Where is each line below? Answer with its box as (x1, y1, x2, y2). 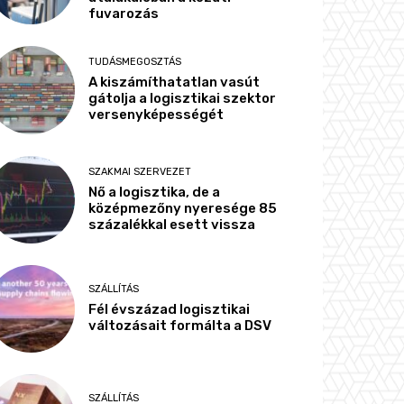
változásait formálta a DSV (88, 317, 272, 334)
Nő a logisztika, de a (88, 183, 221, 200)
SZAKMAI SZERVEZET (88, 165, 192, 178)
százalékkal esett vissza (88, 216, 256, 233)
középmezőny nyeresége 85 (88, 199, 278, 216)
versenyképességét (88, 106, 225, 124)
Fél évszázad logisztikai (88, 300, 251, 317)
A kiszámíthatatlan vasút (88, 74, 261, 91)
